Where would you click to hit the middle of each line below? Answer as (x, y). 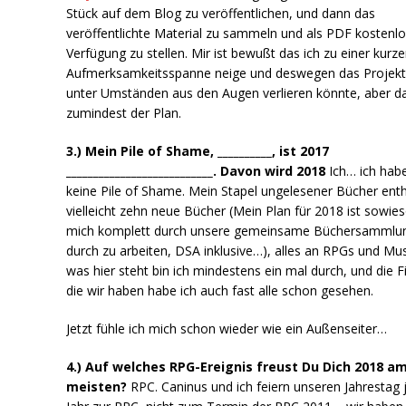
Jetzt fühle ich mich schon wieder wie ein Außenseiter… (227, 328)
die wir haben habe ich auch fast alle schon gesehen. (220, 290)
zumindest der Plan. (124, 112)
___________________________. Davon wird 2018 (196, 170)
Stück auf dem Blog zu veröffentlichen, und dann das (221, 13)
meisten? (97, 386)
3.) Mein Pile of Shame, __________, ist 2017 (198, 150)
